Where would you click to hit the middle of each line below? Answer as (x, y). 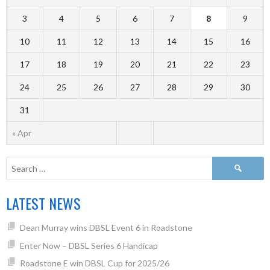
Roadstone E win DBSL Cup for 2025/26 (94, 263)
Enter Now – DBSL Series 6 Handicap (89, 245)
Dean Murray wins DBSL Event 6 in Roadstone (106, 228)
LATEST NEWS (43, 203)
